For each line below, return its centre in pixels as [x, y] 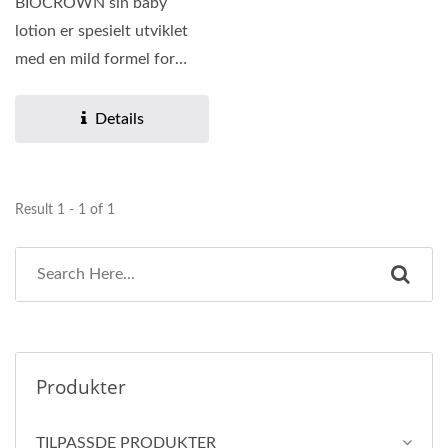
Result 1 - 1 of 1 [65, 210]
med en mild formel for [95, 59]
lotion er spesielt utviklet [101, 31]
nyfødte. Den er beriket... [102, 87]
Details [119, 119]
